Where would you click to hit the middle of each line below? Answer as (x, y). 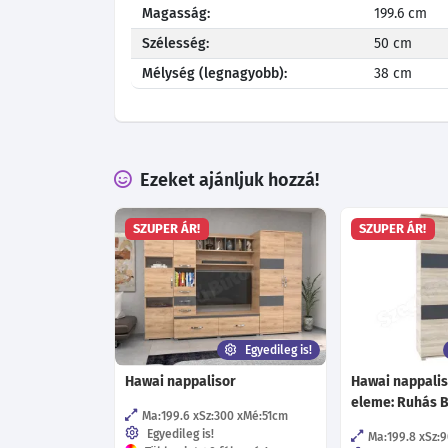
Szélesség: (176, 43)
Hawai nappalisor (180, 381)
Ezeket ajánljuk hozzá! (227, 179)
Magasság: (176, 13)
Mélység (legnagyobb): (215, 73)
